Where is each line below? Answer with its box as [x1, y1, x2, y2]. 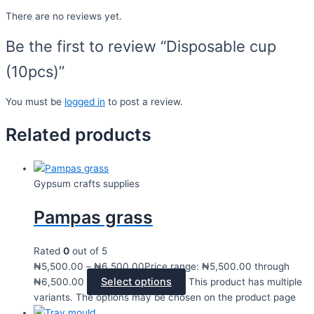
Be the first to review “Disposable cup [6, 36, 276, 55]
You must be [6, 95, 64, 107]
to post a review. [105, 95, 183, 107]
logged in [64, 95, 105, 107]
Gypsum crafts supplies [34, 178, 139, 190]
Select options [101, 275, 172, 288]
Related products [6, 124, 151, 146]
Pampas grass [34, 206, 153, 228]
